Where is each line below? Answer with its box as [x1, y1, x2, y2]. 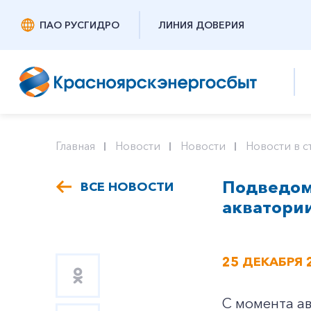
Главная [56, 139, 95, 153]
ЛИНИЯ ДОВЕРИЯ [158, 19, 244, 31]
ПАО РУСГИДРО [40, 19, 119, 31]
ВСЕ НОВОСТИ [81, 179, 174, 194]
